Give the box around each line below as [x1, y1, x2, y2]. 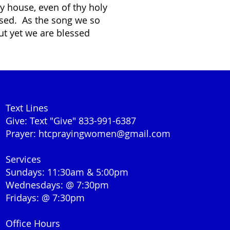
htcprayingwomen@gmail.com [39, 127, 171, 140]
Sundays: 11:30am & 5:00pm [6, 166, 129, 178]
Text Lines [6, 102, 49, 114]
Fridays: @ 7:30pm [6, 191, 85, 204]
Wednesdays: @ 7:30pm [6, 179, 109, 191]
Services [6, 153, 42, 165]
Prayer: [6, 127, 39, 140]
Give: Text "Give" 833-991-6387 [6, 114, 137, 127]
